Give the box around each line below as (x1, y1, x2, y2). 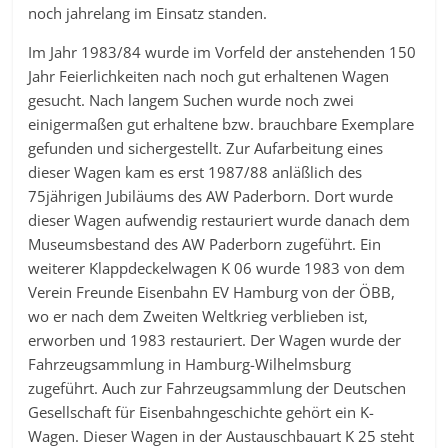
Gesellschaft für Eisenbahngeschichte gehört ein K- (28, 402, 375, 422)
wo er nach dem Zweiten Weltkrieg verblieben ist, (28, 306, 369, 326)
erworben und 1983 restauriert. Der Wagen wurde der (28, 330, 402, 350)
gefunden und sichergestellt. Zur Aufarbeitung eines (28, 138, 384, 158)
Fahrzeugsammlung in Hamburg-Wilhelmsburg (28, 354, 352, 374)
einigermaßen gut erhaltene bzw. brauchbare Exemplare (28, 114, 415, 134)
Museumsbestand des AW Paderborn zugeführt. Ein (28, 234, 382, 254)
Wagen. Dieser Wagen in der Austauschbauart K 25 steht (28, 426, 415, 446)
